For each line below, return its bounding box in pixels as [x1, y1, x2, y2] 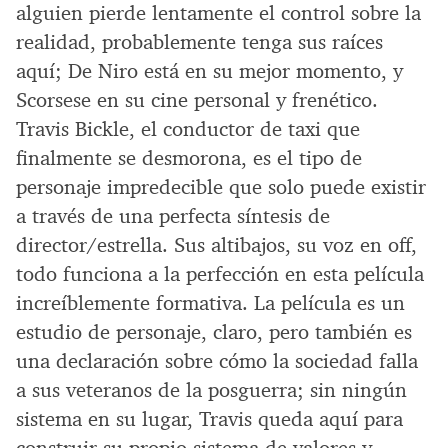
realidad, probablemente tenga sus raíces [16, 29, 383, 56]
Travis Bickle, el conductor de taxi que [16, 116, 360, 143]
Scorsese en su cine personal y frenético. [16, 87, 378, 114]
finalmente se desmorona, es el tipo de [16, 145, 362, 172]
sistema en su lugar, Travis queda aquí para [16, 406, 403, 433]
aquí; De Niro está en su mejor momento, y [16, 58, 403, 85]
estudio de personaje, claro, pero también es [16, 319, 412, 346]
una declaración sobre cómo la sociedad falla [16, 348, 418, 375]
